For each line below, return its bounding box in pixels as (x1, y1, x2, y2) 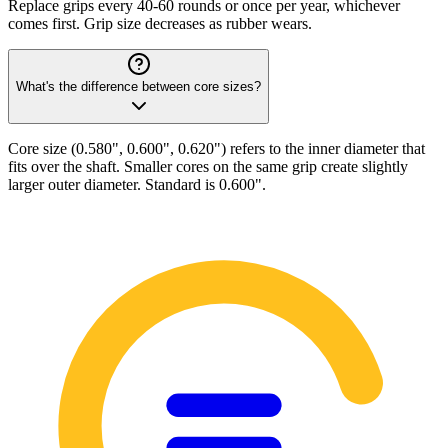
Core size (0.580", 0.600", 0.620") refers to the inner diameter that (8, 140, 425, 157)
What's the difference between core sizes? (16, 79, 261, 94)
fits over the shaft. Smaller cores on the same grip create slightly (8, 158, 408, 175)
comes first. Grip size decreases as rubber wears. (8, 15, 312, 32)
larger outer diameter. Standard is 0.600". (8, 176, 266, 193)
